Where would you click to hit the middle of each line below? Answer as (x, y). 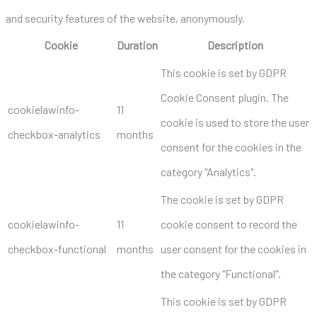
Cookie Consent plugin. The (225, 97)
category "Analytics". (208, 171)
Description (235, 45)
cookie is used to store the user (235, 122)
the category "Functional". (221, 273)
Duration (137, 45)
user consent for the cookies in (234, 248)
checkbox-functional (57, 248)
